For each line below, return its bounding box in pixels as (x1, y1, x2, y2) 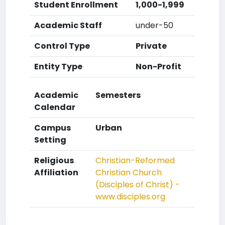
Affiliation (34, 167, 78, 178)
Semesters (95, 89, 141, 101)
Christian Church (95, 167, 162, 178)
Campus (34, 122, 71, 134)
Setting (34, 134, 66, 146)
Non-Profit (136, 61, 181, 72)
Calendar (34, 101, 75, 113)
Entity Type (34, 61, 82, 72)
